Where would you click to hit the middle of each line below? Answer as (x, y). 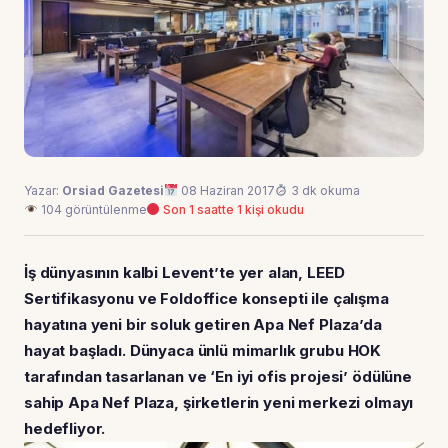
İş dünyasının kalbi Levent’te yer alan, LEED (184, 272)
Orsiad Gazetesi (113, 190)
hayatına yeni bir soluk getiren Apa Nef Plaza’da (203, 324)
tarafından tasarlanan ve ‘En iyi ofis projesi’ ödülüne (218, 376)
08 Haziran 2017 (226, 190)
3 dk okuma (324, 190)
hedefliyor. (65, 428)
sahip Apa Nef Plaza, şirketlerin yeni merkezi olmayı (219, 402)
